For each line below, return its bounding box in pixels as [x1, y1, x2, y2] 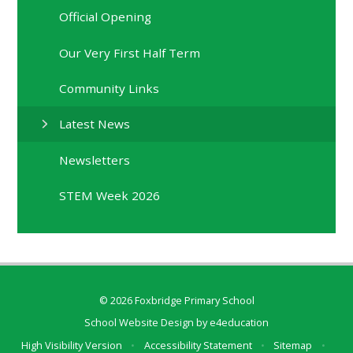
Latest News [59, 116, 131, 132]
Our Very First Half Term [59, 44, 201, 61]
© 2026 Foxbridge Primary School [98, 292, 255, 307]
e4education [210, 315, 269, 330]
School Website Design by [84, 315, 210, 330]
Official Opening [59, 9, 152, 25]
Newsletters [59, 151, 131, 168]
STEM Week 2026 [59, 188, 161, 203]
